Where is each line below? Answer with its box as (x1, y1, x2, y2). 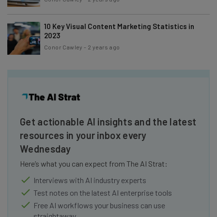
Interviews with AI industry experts (33, 175, 146, 185)
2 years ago (88, 43, 120, 50)
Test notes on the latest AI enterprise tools (33, 187, 172, 197)
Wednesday (20, 142, 71, 155)
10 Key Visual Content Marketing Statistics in (44, 21, 194, 31)
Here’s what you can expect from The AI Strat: (20, 158, 168, 168)
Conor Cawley (44, 43, 83, 50)
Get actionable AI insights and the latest (20, 115, 197, 127)
